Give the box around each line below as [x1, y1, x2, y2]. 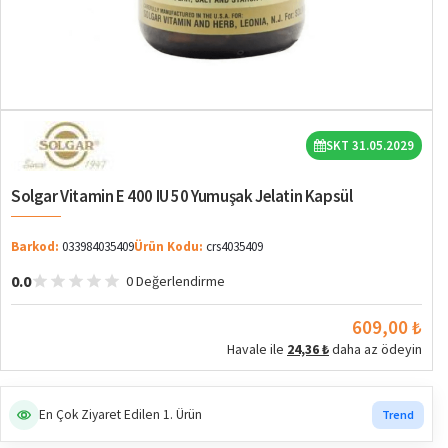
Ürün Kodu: [134, 237, 203, 255]
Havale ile [227, 339, 287, 358]
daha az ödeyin [329, 339, 422, 358]
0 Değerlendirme [126, 271, 225, 290]
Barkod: [11, 237, 59, 255]
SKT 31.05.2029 [326, 137, 414, 155]
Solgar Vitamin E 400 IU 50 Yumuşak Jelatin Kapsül [11, 184, 353, 207]
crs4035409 [206, 237, 263, 255]
